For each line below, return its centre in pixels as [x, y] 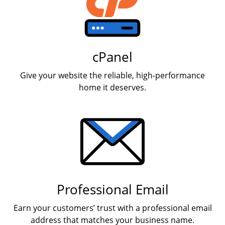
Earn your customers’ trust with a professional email [113, 208]
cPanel [113, 57]
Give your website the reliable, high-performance [113, 75]
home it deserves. [113, 87]
